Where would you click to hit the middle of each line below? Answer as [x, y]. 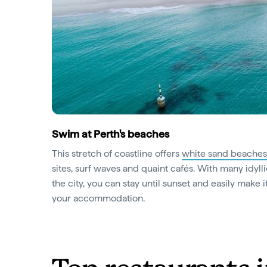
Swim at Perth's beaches [111, 134]
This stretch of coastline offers [117, 153]
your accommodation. [100, 198]
